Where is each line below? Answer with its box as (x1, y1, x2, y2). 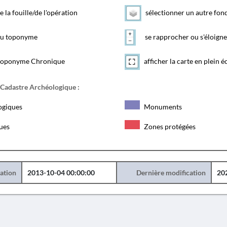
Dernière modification (136, 168, 206, 177)
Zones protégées (142, 122, 196, 131)
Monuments (142, 102, 182, 111)
